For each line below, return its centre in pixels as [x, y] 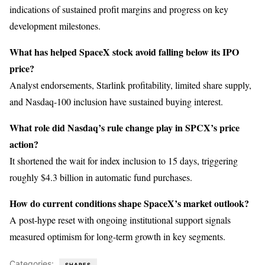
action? [24, 144]
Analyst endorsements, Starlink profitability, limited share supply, [130, 85]
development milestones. [55, 26]
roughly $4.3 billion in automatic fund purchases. [101, 177]
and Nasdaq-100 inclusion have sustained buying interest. [116, 102]
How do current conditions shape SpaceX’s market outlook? [129, 203]
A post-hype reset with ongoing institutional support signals [120, 220]
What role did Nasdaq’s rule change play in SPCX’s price [125, 128]
